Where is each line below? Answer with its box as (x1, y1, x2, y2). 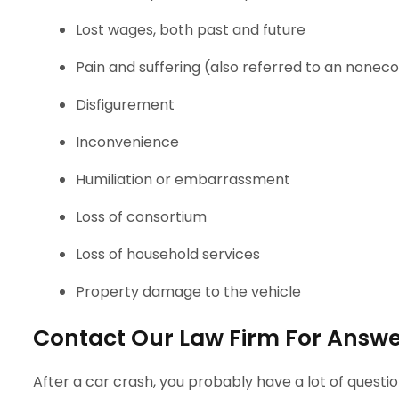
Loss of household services (76, 244, 260, 265)
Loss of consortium (76, 207, 207, 228)
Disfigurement (76, 94, 175, 116)
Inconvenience (76, 132, 179, 153)
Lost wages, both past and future (76, 20, 305, 41)
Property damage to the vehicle (76, 281, 301, 303)
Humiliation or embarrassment (76, 169, 290, 191)
